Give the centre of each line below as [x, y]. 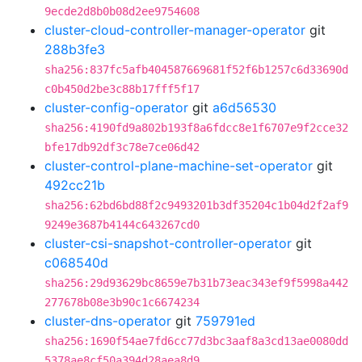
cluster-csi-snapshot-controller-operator [168, 243]
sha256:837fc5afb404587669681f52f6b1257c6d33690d [196, 69]
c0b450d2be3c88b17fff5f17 [122, 89]
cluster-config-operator [116, 107]
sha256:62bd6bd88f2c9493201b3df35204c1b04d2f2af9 [196, 205]
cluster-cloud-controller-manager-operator [175, 30]
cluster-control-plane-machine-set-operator [179, 166]
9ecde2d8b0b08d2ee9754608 [122, 11]
